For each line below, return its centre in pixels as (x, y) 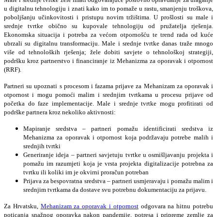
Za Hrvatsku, (22, 206)
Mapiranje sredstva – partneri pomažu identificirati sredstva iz (118, 128)
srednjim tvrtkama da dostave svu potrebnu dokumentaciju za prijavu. (115, 189)
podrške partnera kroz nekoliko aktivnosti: (60, 112)
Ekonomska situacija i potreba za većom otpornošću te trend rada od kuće (108, 34)
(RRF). (13, 69)
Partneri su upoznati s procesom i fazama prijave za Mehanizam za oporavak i (108, 86)
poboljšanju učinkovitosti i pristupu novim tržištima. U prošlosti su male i (108, 17)
